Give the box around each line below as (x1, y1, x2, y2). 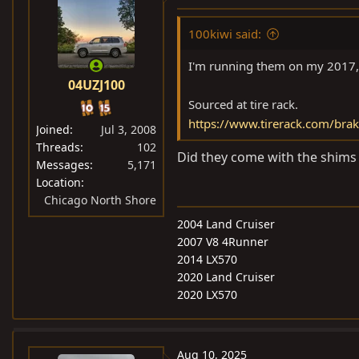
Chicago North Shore (44, 192, 156, 208)
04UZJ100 (67, 76, 125, 94)
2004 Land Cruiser (177, 216, 275, 232)
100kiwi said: (188, 26, 261, 42)
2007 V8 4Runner (177, 234, 268, 249)
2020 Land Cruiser (177, 269, 275, 284)
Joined (36, 122, 70, 137)
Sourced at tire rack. (188, 96, 298, 112)
